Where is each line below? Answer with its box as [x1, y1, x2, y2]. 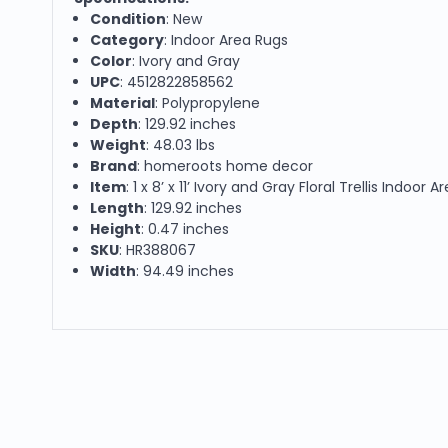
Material [90, 92, 156, 113]
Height [90, 218, 142, 239]
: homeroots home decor [137, 155, 314, 176]
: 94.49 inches [136, 260, 235, 281]
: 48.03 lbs [146, 134, 216, 155]
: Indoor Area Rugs [164, 29, 289, 50]
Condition [90, 8, 167, 29]
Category [90, 29, 165, 50]
